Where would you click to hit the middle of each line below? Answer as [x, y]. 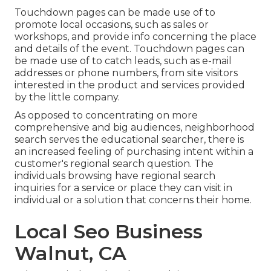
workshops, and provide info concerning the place [135, 36]
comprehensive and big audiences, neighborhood [135, 127]
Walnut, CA [70, 253]
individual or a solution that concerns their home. [133, 200]
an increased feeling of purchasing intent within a [134, 151]
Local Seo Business [109, 231]
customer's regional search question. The [114, 163]
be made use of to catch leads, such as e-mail [123, 60]
